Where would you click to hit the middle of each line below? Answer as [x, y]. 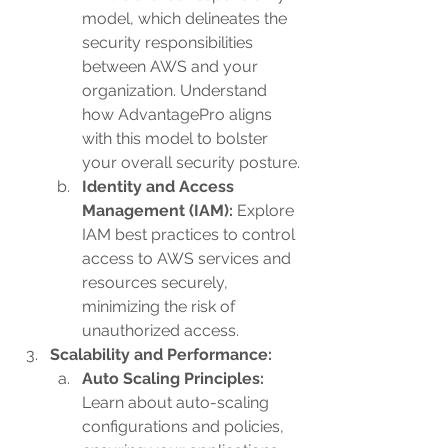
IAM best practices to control [190, 234]
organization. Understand [176, 90]
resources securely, [157, 282]
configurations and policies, [185, 426]
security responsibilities [169, 42]
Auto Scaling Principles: [175, 378]
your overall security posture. [191, 162]
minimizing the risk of [160, 306]
